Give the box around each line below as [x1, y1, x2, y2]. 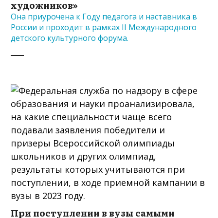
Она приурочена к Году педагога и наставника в [11, 11, 198, 22]
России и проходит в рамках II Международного [11, 21, 197, 33]
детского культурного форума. [11, 32, 129, 43]
